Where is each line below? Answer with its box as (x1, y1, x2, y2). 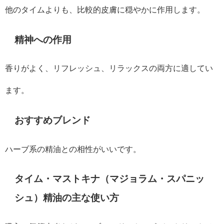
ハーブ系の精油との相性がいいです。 (5, 144, 141, 153)
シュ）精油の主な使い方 (14, 193, 119, 203)
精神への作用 (14, 35, 72, 45)
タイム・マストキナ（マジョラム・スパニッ (14, 174, 205, 184)
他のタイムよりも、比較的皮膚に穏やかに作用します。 (5, 5, 205, 14)
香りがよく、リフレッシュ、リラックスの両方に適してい (5, 64, 213, 72)
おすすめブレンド (14, 115, 91, 125)
